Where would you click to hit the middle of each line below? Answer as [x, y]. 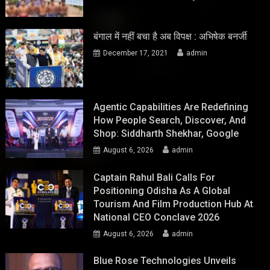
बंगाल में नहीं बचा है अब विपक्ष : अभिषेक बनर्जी [171, 37]
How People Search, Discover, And [170, 121]
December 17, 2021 [136, 53]
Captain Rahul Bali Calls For [155, 177]
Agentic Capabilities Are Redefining [171, 107]
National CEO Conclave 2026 [157, 217]
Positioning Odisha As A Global [162, 190]
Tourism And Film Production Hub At [174, 204]
